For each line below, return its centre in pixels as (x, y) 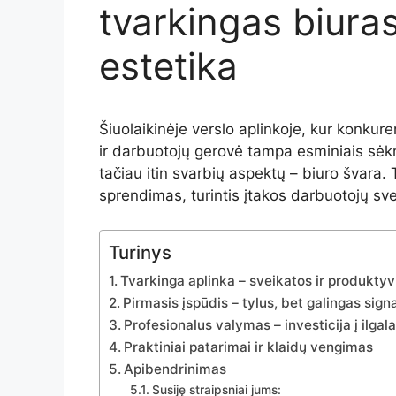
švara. (367, 173)
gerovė (221, 151)
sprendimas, (145, 195)
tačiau (123, 173)
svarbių (201, 173)
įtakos (267, 195)
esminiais (332, 151)
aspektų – (266, 173)
